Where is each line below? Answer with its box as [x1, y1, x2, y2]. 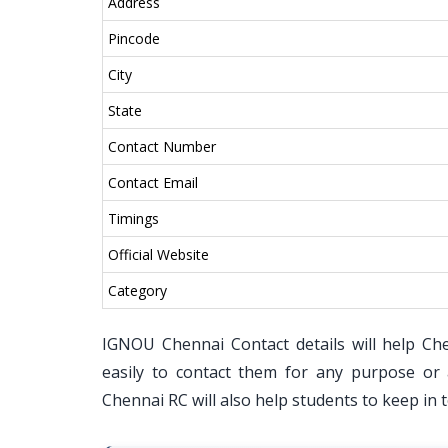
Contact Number [108, 137, 216, 156]
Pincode [108, 29, 160, 48]
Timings [108, 209, 159, 228]
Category [108, 281, 167, 300]
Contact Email [108, 173, 198, 192]
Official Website [108, 245, 209, 264]
